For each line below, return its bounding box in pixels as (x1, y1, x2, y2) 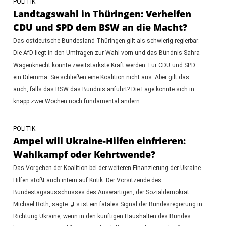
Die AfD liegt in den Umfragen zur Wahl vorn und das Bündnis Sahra (13, 49, 200, 56)
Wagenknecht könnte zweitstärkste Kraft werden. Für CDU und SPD (13, 61, 195, 69)
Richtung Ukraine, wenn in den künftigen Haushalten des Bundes (13, 212, 191, 220)
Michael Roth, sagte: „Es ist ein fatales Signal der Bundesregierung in (13, 200, 202, 208)
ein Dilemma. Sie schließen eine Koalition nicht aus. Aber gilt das (13, 73, 189, 81)
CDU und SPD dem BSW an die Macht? (13, 21, 187, 33)
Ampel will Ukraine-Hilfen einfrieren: (13, 134, 186, 147)
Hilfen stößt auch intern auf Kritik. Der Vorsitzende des (13, 176, 161, 184)
